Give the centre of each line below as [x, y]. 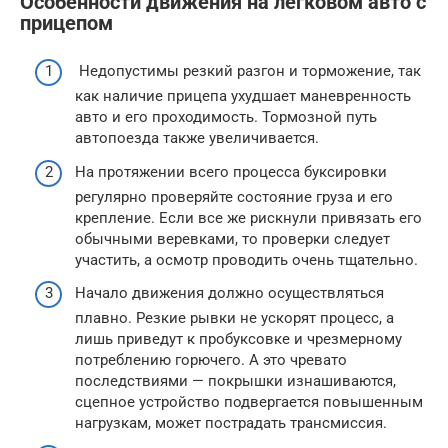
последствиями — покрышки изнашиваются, [235, 381]
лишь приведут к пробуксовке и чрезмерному [238, 339]
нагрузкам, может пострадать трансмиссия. [231, 423]
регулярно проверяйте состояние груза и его [234, 196]
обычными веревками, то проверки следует [232, 238]
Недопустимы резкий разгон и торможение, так [248, 71]
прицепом [66, 23]
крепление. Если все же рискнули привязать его [248, 217]
